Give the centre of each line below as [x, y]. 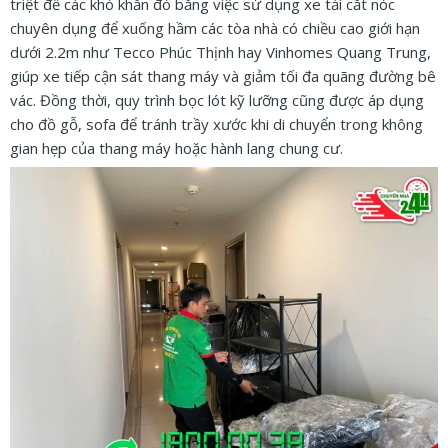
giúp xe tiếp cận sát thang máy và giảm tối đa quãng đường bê [223, 75]
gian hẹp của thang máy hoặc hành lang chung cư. [176, 147]
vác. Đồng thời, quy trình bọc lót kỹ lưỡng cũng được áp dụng [217, 99]
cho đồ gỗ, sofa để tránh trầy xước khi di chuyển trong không [216, 123]
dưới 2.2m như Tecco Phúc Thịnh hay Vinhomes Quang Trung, [220, 51]
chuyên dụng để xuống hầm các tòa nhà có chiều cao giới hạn [215, 27]
